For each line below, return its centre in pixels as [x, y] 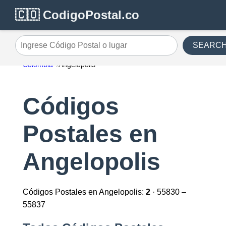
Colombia [38, 65]
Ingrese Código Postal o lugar [68, 49]
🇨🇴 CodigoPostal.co [77, 15]
